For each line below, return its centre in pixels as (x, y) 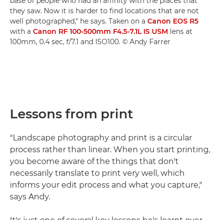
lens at (180, 31)
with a (21, 31)
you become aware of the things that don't (94, 161)
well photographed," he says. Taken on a (79, 21)
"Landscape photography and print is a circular (101, 138)
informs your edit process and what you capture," (106, 185)
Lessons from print (71, 114)
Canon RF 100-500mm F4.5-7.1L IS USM (100, 31)
